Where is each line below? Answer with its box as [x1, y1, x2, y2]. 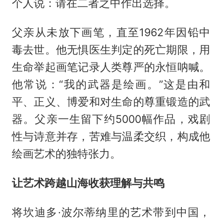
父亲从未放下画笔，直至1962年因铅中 [11, 25, 211, 39]
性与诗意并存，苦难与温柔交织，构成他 [11, 129, 211, 143]
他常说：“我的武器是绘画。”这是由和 [11, 77, 211, 91]
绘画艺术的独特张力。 [11, 147, 121, 160]
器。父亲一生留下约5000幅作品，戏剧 [11, 112, 211, 125]
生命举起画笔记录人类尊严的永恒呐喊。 [11, 60, 211, 73]
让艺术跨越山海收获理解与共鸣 [11, 176, 165, 189]
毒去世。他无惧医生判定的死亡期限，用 [11, 43, 211, 56]
